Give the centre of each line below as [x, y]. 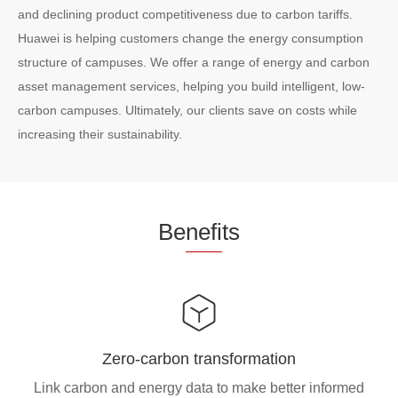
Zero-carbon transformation [199, 358]
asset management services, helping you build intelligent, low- [191, 86]
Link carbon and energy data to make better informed [199, 387]
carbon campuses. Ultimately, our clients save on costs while [187, 110]
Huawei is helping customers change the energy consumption [191, 38]
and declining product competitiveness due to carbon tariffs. [185, 14]
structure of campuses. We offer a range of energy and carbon [194, 62]
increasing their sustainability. [100, 134]
